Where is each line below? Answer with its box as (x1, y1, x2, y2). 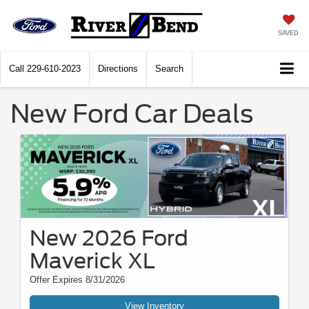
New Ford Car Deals (10, 99, 253, 130)
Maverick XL (30, 248, 155, 274)
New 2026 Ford (30, 226, 188, 251)
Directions (98, 63, 138, 74)
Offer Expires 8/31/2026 (30, 275, 125, 286)
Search (155, 63, 183, 74)
